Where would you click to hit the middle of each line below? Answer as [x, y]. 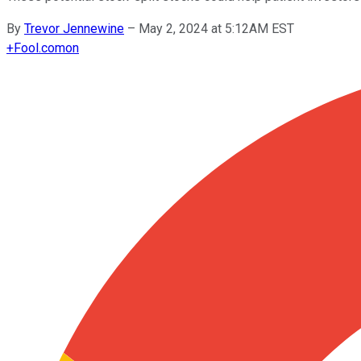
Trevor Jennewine [74, 28]
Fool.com [39, 48]
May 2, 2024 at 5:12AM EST [216, 28]
